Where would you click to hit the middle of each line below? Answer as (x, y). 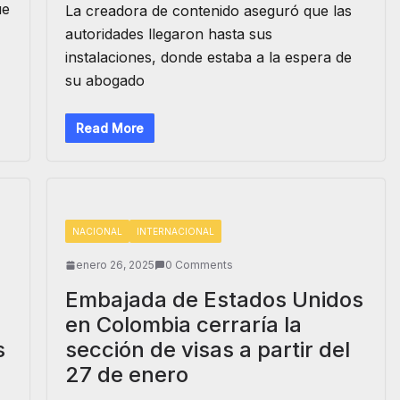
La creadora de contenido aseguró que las (208, 11)
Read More (109, 128)
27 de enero (126, 375)
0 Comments (199, 265)
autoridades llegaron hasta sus (168, 34)
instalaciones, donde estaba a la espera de (208, 57)
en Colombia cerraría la (183, 325)
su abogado (104, 80)
